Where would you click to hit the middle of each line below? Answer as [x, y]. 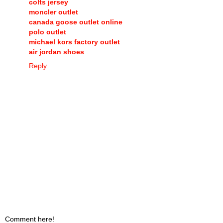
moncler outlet [54, 12]
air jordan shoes [56, 52]
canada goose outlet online [76, 22]
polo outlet [48, 32]
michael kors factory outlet [74, 42]
